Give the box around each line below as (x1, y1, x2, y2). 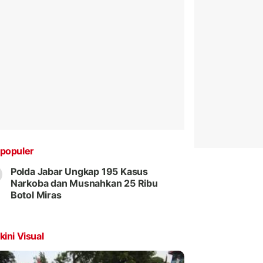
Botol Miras (10, 189, 62, 201)
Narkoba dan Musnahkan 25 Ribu (10, 177, 158, 190)
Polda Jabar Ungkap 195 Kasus (10, 166, 148, 178)
